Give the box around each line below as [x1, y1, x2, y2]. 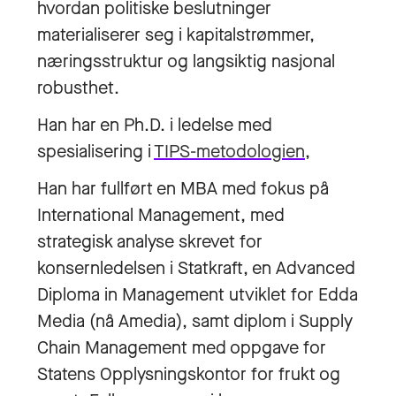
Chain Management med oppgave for [37, 336, 326, 360]
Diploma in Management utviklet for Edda [37, 283, 358, 307]
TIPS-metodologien [154, 140, 305, 164]
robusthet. [37, 76, 119, 100]
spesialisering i [37, 140, 154, 164]
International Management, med [37, 203, 285, 227]
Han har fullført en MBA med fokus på [37, 177, 329, 201]
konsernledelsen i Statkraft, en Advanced [37, 256, 355, 280]
